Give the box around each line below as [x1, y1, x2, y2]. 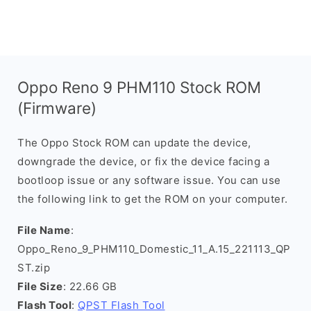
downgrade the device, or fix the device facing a [17, 155, 269, 168]
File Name [17, 224, 71, 237]
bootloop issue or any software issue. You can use [17, 174, 281, 187]
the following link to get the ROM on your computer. [17, 192, 288, 205]
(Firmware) [17, 99, 96, 117]
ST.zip [17, 261, 50, 274]
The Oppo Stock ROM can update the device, [17, 136, 251, 149]
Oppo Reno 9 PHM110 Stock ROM [17, 78, 261, 96]
